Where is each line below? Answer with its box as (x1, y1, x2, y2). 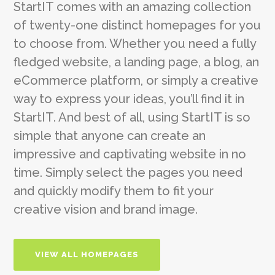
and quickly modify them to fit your (14, 184, 214, 199)
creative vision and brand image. (14, 202, 198, 217)
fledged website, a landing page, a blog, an (14, 55, 260, 70)
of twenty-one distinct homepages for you (14, 18, 261, 33)
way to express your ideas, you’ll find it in (14, 91, 245, 107)
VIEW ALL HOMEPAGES (35, 250, 139, 260)
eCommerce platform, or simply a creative (14, 73, 259, 88)
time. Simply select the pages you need (14, 165, 243, 180)
